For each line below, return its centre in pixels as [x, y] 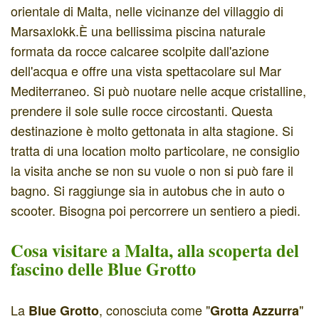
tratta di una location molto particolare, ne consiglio [155, 151]
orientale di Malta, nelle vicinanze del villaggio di [147, 11]
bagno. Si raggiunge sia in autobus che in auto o [148, 190]
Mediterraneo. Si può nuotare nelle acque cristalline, [158, 91]
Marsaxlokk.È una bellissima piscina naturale [138, 31]
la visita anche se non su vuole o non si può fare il [152, 171]
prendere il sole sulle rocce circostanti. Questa [142, 111]
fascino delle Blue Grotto [103, 269]
